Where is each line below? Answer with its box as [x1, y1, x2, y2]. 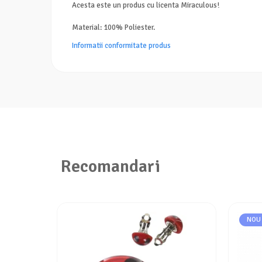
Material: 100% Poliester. [72, 23, 155, 32]
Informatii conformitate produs [72, 41, 171, 50]
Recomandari [61, 156, 160, 177]
